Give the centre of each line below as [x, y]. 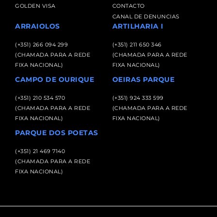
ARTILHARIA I [138, 26]
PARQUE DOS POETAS [57, 133]
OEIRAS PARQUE [143, 80]
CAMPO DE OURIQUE [55, 80]
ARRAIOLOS [38, 26]
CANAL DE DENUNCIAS [146, 17]
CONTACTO [128, 6]
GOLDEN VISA [35, 6]
